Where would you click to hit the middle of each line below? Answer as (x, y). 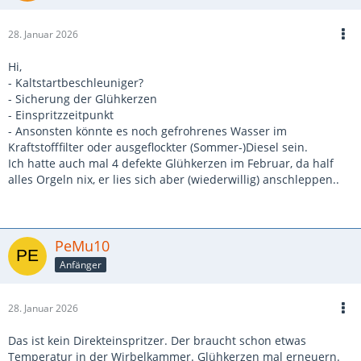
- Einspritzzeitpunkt (61, 115)
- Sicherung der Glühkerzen (83, 99)
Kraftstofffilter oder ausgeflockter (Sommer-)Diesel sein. (158, 147)
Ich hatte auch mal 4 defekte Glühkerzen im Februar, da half (171, 163)
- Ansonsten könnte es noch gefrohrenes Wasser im (147, 131)
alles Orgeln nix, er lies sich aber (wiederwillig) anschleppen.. (174, 179)
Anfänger (81, 264)
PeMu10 (82, 246)
